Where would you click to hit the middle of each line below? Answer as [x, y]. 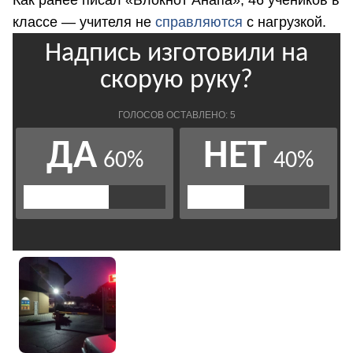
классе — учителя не [84, 22]
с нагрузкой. [284, 22]
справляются [199, 22]
